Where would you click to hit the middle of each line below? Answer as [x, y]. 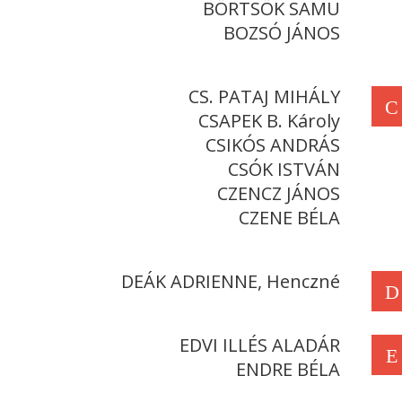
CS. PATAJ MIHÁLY [264, 96]
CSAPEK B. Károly [269, 121]
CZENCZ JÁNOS [279, 193]
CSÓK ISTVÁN [284, 169]
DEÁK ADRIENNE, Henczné [231, 281]
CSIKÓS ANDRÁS [273, 145]
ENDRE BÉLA [288, 369]
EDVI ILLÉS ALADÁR [260, 345]
